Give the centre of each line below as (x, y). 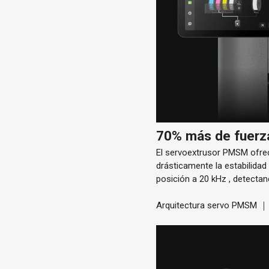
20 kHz (213, 179)
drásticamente (186, 165)
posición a (178, 179)
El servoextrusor (190, 152)
